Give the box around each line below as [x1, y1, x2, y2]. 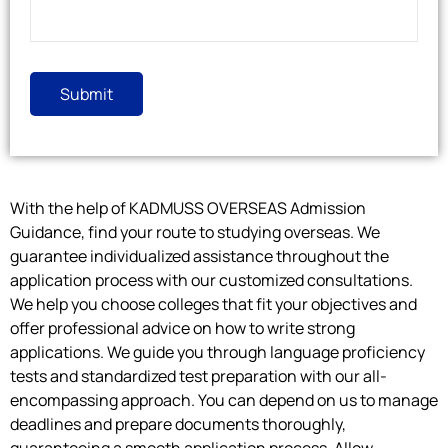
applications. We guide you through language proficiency [10, 341, 425, 364]
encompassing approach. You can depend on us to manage [10, 389, 438, 412]
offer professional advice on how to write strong [10, 317, 355, 340]
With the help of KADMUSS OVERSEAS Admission [10, 197, 366, 220]
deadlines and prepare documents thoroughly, [10, 413, 346, 436]
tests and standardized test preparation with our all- [10, 365, 387, 388]
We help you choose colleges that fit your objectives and [10, 293, 417, 316]
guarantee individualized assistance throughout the [10, 245, 389, 268]
